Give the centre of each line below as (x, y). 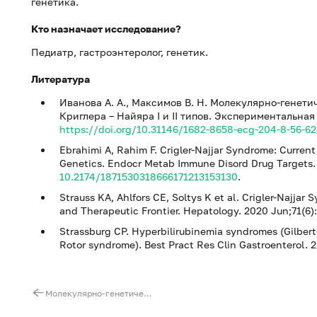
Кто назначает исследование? (106, 29)
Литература (60, 79)
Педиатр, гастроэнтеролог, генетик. (120, 52)
